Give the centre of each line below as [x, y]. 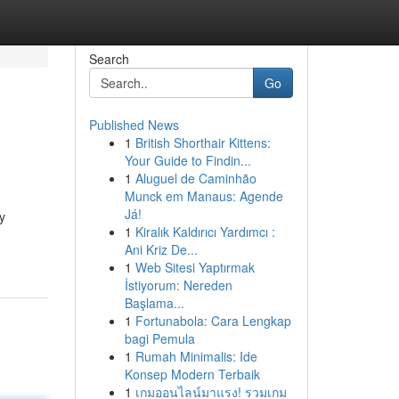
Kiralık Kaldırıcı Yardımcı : [205, 232]
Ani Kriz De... [161, 249]
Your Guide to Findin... [187, 160]
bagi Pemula [159, 338]
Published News [134, 125]
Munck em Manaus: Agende [204, 196]
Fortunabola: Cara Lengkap [213, 321]
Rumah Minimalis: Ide [196, 356]
